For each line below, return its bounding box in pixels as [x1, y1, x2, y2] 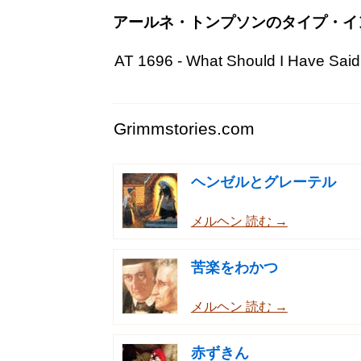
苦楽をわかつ [190, 259, 278, 276]
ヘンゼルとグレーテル [190, 173, 336, 190]
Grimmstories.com [114, 118, 255, 138]
